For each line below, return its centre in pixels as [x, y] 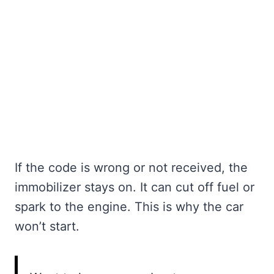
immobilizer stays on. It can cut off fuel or [135, 187]
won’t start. [47, 227]
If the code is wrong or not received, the [131, 168]
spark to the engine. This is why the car [129, 207]
